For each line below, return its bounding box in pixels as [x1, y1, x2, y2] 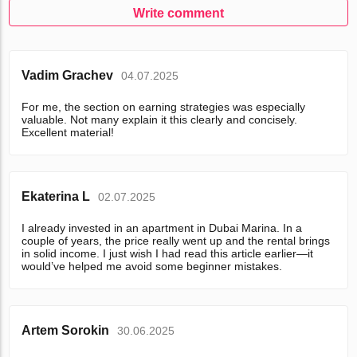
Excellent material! [22, 125, 115, 139]
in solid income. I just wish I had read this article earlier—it [22, 246, 314, 260]
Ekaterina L [22, 189, 91, 203]
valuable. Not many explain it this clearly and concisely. [22, 112, 298, 126]
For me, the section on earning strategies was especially [22, 100, 306, 113]
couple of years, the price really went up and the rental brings [22, 233, 331, 247]
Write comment [133, 6, 224, 20]
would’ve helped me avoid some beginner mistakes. [22, 259, 283, 273]
